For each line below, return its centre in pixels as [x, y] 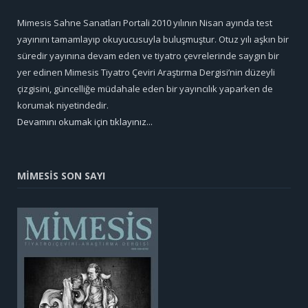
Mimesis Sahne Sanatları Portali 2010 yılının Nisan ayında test [145, 22]
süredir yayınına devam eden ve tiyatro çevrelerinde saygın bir [148, 55]
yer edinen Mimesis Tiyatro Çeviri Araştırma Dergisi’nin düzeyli [146, 72]
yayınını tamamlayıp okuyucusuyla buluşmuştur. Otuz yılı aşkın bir [153, 39]
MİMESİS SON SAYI [61, 175]
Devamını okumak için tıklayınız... [85, 121]
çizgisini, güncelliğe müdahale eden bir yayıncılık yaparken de [145, 88]
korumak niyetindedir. [63, 105]
